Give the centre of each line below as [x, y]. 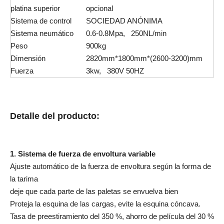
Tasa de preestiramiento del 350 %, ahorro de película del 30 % [112, 216]
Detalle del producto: [55, 116]
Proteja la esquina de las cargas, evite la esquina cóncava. [105, 204]
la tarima [24, 179]
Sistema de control [41, 21]
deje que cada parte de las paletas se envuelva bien [94, 191]
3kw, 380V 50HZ [115, 71]
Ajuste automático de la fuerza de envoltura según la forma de [110, 166]
